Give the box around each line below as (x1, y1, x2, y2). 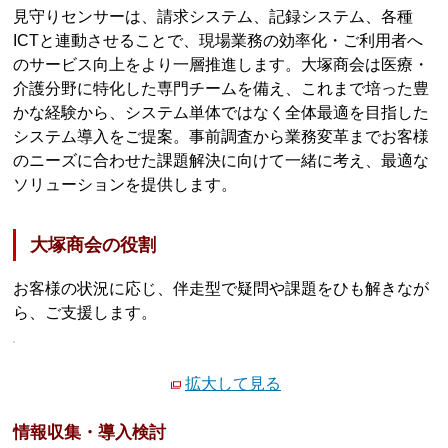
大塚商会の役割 (30, 235, 157, 256)
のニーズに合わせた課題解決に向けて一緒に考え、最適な (13, 151, 430, 169)
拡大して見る (185, 374, 281, 392)
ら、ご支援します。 (13, 304, 158, 322)
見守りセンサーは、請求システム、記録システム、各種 (13, 7, 414, 25)
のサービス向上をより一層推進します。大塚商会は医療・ (13, 55, 430, 73)
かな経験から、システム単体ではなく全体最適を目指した (13, 103, 430, 121)
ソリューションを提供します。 (13, 175, 238, 193)
